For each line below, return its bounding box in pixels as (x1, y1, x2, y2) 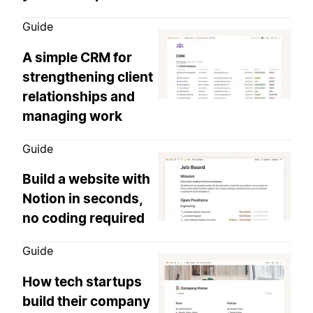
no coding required (22, 210, 145, 227)
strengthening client (22, 68, 153, 85)
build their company (22, 293, 150, 310)
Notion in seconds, (22, 191, 143, 208)
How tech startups (22, 273, 142, 290)
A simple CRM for (22, 49, 132, 66)
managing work (22, 108, 122, 124)
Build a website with (22, 171, 150, 188)
